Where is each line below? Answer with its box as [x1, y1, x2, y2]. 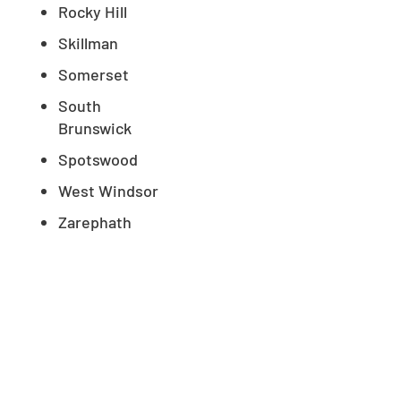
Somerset [58, 64, 129, 84]
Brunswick [58, 117, 132, 138]
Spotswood [58, 149, 138, 169]
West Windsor [58, 180, 158, 200]
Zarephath [58, 211, 132, 232]
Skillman [58, 32, 118, 53]
